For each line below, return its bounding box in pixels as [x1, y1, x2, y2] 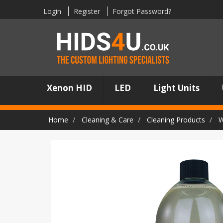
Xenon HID [47, 82, 93, 94]
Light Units [153, 82, 200, 94]
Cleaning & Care [82, 115, 133, 124]
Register [74, 6, 100, 16]
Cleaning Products [147, 115, 205, 124]
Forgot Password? [112, 6, 171, 16]
